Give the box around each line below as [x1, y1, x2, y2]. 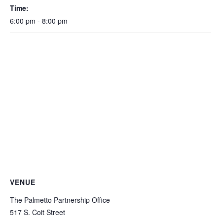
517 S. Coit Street [10, 207, 65, 218]
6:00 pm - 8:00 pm [10, 16, 68, 26]
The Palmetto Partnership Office [10, 195, 110, 205]
